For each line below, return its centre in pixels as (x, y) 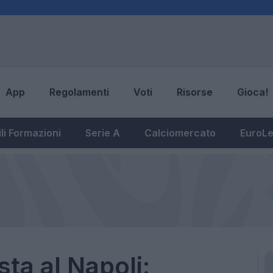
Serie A (103, 133)
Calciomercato (180, 133)
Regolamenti (79, 92)
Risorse (195, 92)
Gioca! (253, 92)
